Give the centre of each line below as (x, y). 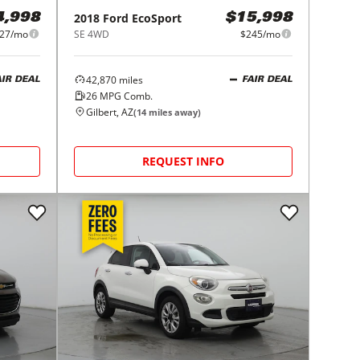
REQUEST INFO (184, 161)
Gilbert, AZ (110, 112)
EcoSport (157, 18)
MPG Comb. (125, 96)
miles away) (174, 112)
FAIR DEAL (267, 80)
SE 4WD (92, 34)
